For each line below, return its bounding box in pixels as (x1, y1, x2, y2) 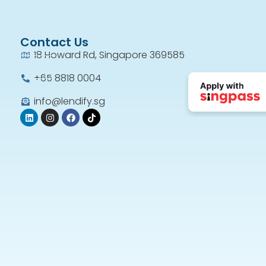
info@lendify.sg (33, 94, 105, 109)
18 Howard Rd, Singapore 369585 (33, 48, 185, 62)
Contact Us (20, 34, 88, 51)
